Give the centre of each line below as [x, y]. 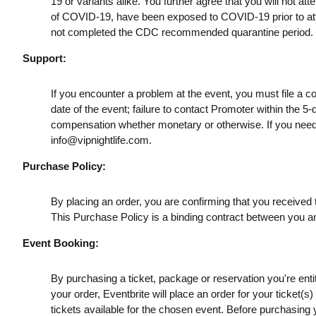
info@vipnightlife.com [99, 140]
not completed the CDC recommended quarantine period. [182, 32]
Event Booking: [60, 243]
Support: [44, 58]
